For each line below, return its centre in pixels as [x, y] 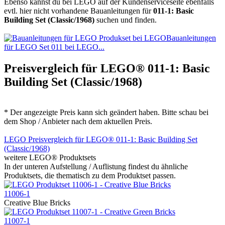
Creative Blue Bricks [37, 202]
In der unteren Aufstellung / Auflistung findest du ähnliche [96, 166]
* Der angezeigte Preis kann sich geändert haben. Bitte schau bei [106, 112]
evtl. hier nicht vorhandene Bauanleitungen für [79, 11]
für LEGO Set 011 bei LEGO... [54, 47]
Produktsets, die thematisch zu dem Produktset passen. [90, 175]
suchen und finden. [126, 20]
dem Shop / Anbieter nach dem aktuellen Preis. [78, 121]
